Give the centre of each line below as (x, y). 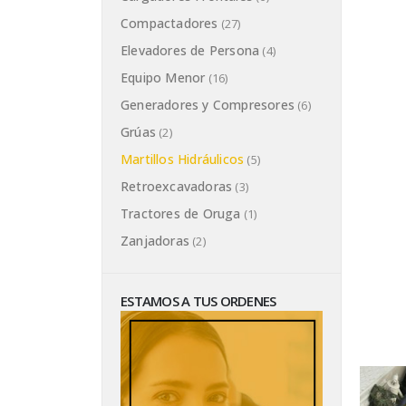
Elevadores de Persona (190, 51)
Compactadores (169, 24)
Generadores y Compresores (208, 105)
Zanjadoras (155, 241)
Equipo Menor (163, 78)
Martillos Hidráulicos (183, 159)
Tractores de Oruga (181, 214)
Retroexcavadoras (177, 187)
